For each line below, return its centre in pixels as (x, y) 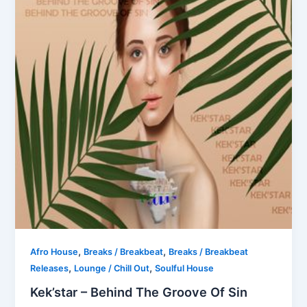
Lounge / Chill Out (112, 269)
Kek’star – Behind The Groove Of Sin (139, 292)
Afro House (54, 252)
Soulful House (185, 269)
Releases (50, 269)
